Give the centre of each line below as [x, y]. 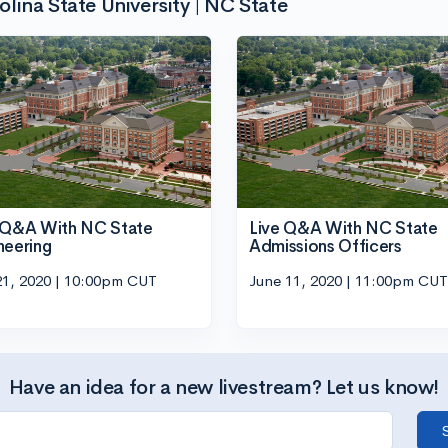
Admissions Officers [325, 246]
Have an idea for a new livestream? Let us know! [224, 387]
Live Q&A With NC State [343, 228]
